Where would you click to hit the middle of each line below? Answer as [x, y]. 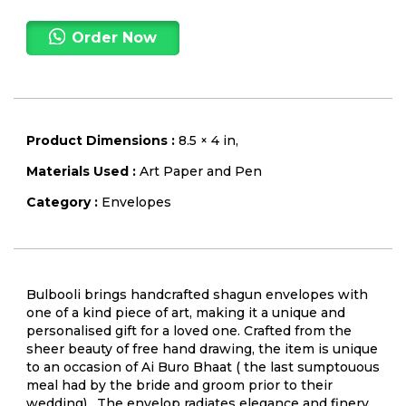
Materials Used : [83, 171]
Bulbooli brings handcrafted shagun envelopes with [197, 294]
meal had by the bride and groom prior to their [179, 385]
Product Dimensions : [102, 140]
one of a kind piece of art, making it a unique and [186, 312]
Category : [64, 202]
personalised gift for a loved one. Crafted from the [189, 330]
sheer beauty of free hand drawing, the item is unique [202, 348]
